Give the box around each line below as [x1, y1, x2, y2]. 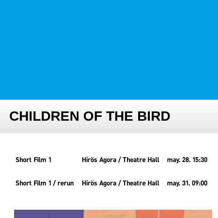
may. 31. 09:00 [167, 181, 207, 187]
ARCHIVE [10, 63, 36, 70]
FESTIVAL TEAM [10, 16, 57, 22]
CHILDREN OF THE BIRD [9, 109, 171, 124]
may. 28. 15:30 [167, 157, 207, 164]
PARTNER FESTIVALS [10, 39, 73, 46]
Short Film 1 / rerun [16, 181, 74, 187]
